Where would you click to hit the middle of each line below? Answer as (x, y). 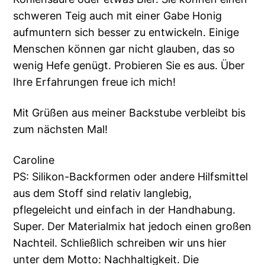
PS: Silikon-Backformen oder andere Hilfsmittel (131, 177)
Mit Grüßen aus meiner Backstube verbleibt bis (130, 113)
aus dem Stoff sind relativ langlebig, (103, 193)
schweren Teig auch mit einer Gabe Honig (118, 16)
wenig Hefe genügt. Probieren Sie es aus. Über (129, 66)
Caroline (34, 160)
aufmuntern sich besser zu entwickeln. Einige (126, 33)
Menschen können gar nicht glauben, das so (124, 49)
